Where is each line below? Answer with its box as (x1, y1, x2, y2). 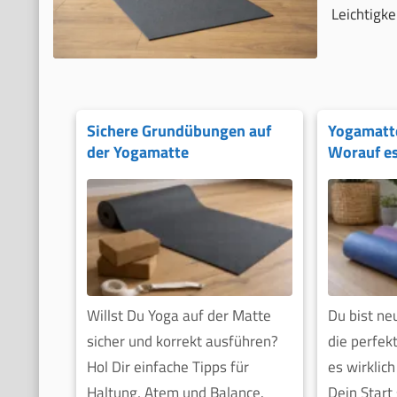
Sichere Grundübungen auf (86, 118, 271, 143)
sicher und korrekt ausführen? (86, 330, 278, 354)
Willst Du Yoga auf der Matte (86, 304, 271, 328)
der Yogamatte (86, 139, 189, 164)
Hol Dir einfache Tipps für (86, 355, 249, 379)
